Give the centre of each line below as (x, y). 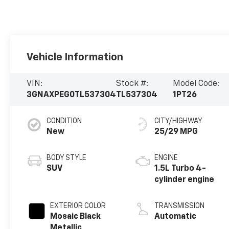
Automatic (176, 216)
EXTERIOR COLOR (78, 206)
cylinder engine (185, 180)
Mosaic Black (76, 216)
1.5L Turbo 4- (180, 168)
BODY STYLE (67, 158)
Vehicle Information (75, 57)
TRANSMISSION (180, 206)
